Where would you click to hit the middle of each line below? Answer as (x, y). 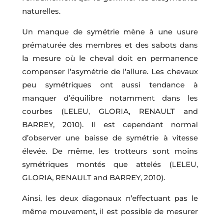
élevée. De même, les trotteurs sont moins (110, 151)
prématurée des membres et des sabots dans (110, 45)
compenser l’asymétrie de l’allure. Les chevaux (110, 71)
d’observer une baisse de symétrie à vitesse (110, 137)
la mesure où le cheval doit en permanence (110, 58)
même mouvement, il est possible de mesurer (110, 211)
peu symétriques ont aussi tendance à (110, 84)
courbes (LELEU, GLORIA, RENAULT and (110, 111)
